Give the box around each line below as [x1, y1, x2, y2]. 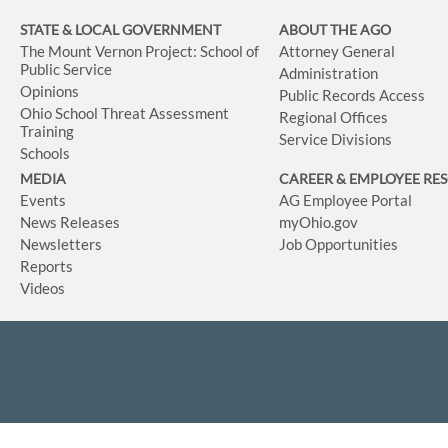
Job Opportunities [279, 235, 399, 253]
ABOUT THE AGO [279, 21, 392, 38]
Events [20, 191, 66, 209]
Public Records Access [279, 86, 426, 104]
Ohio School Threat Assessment [20, 104, 229, 122]
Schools [20, 144, 70, 162]
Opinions [20, 82, 79, 100]
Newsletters [20, 235, 102, 253]
